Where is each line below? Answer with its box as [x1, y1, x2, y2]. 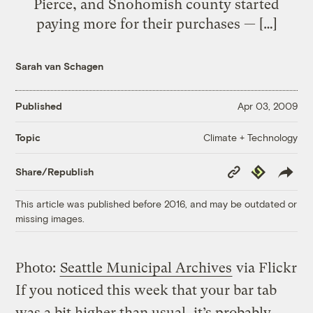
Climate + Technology [203, 131, 298, 143]
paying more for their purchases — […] [36, 15, 277, 32]
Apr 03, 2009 [237, 100, 298, 112]
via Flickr [233, 259, 298, 276]
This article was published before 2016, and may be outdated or [15, 197, 298, 210]
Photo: [15, 259, 60, 276]
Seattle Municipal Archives [60, 259, 233, 276]
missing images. [15, 212, 85, 224]
